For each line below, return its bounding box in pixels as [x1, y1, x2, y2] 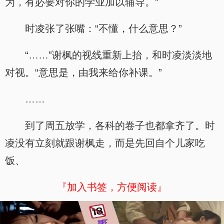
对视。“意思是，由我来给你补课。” [5, 67, 162, 78]
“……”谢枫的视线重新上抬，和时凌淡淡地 [25, 49, 212, 60]
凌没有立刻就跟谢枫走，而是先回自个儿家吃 [5, 137, 205, 148]
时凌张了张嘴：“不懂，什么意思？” [25, 23, 182, 34]
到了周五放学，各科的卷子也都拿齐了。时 [25, 120, 215, 131]
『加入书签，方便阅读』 [57, 181, 167, 192]
